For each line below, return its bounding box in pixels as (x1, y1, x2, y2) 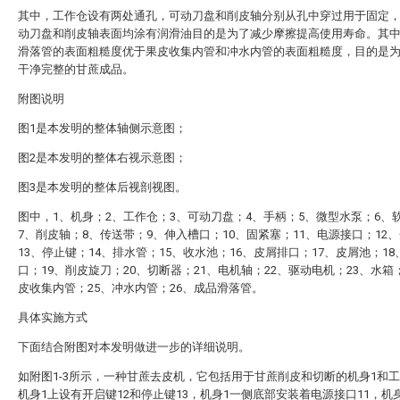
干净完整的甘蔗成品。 (18, 62, 134, 76)
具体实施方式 (18, 311, 87, 324)
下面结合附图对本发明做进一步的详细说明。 (18, 340, 250, 354)
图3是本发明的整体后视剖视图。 (18, 180, 187, 194)
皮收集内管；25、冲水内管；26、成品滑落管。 (18, 281, 263, 295)
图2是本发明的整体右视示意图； (18, 151, 187, 164)
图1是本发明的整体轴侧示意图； (18, 121, 187, 135)
